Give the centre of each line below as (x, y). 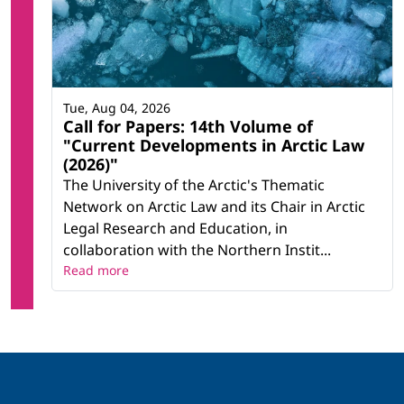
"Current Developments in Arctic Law (214, 145)
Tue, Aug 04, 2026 (117, 107)
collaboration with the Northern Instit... (197, 249)
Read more (96, 270)
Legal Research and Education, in (175, 228)
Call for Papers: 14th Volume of (188, 126)
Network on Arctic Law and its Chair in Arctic (214, 206)
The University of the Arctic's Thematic (194, 184)
